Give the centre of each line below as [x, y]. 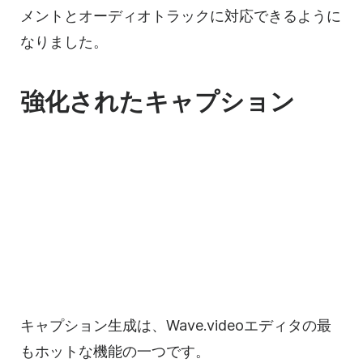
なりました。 [64, 42]
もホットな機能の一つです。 [115, 352]
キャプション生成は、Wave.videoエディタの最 [176, 326]
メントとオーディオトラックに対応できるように [181, 16]
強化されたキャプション [158, 102]
